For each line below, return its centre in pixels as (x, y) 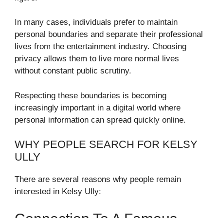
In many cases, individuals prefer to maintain (96, 22)
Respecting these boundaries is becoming (91, 95)
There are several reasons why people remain (98, 180)
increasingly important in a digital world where (98, 108)
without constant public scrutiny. (73, 71)
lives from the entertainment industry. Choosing (100, 47)
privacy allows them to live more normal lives (97, 59)
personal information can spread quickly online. (100, 120)
